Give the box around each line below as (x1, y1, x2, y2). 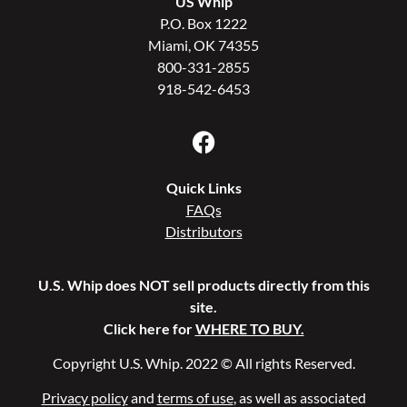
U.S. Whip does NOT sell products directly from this (37, 275, 370, 293)
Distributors (164, 223, 243, 241)
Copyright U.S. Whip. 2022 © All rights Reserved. (52, 354, 355, 372)
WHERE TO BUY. (194, 319, 304, 337)
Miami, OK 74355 (148, 35, 259, 54)
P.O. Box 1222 (160, 14, 247, 32)
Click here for (103, 319, 195, 337)
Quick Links (165, 179, 242, 197)
